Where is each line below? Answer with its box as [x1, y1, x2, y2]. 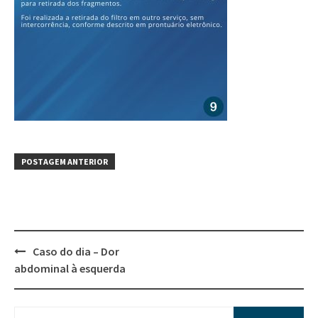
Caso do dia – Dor [33, 244, 119, 259]
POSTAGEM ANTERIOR [21, 156, 108, 168]
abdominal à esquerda [14, 261, 126, 276]
